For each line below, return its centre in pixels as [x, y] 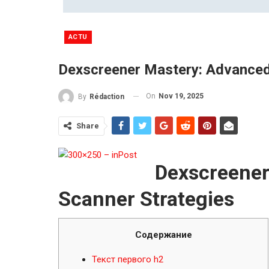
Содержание [163, 234]
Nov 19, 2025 [181, 96]
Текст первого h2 [128, 259]
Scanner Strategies [146, 198]
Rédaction [107, 96]
